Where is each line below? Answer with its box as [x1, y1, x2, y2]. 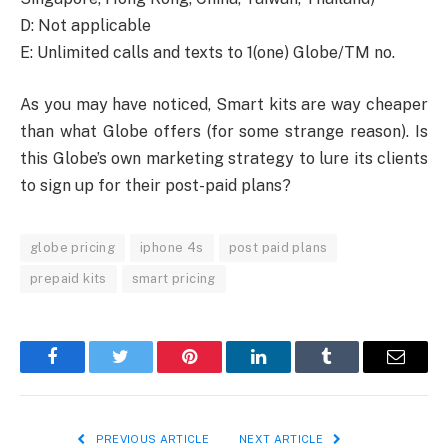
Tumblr [325, 362, 379, 381]
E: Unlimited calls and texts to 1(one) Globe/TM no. [20, 43, 395, 63]
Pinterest [188, 362, 252, 381]
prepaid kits [30, 271, 107, 287]
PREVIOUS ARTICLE [92, 433, 209, 446]
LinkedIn [256, 362, 323, 381]
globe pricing [30, 240, 116, 256]
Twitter [119, 362, 172, 381]
